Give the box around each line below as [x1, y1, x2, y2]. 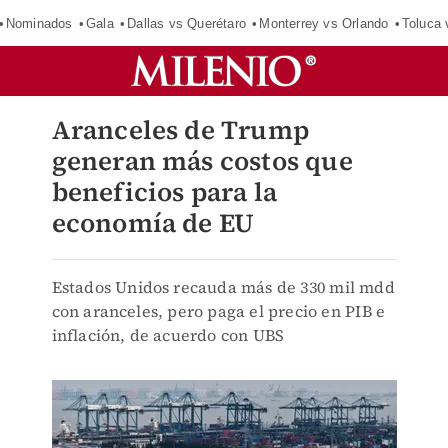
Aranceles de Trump [51, 112, 310, 148]
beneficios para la [51, 174, 278, 210]
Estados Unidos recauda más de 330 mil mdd [51, 276, 395, 298]
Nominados [5, 15, 73, 31]
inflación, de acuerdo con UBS [51, 324, 285, 346]
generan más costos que [51, 143, 353, 179]
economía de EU [51, 205, 255, 241]
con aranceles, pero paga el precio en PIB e [51, 300, 386, 322]
